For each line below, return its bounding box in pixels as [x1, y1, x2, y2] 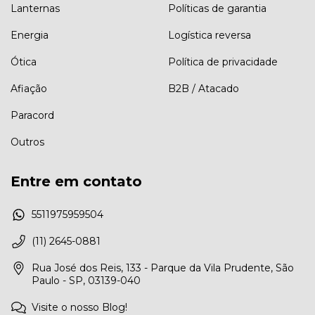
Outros [11, 135, 44, 148]
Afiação [11, 82, 47, 95]
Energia [11, 28, 49, 41]
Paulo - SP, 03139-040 [32, 274, 141, 288]
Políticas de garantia [168, 1, 266, 15]
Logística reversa [168, 28, 251, 41]
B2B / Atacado [168, 82, 239, 95]
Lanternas [11, 1, 60, 15]
